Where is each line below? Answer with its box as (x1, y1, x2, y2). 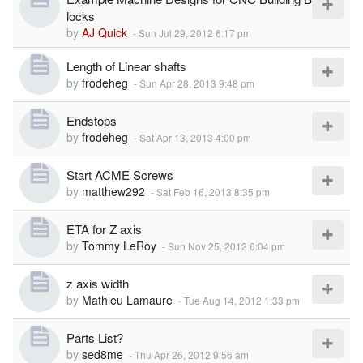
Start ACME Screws (66, 166, 173, 183)
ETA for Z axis (66, 220, 142, 237)
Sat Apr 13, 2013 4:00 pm (139, 130, 251, 144)
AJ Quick (82, 24, 127, 41)
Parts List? (66, 329, 123, 346)
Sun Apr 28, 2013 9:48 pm (139, 76, 254, 90)
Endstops (66, 112, 117, 129)
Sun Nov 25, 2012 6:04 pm (168, 239, 285, 253)
